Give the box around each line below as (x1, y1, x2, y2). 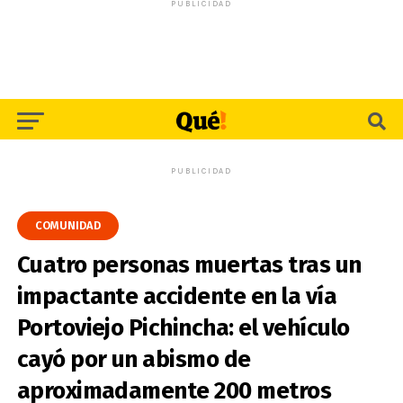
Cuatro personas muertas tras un (16, 251, 362, 279)
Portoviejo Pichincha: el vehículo (16, 314, 350, 342)
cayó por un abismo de (16, 345, 251, 373)
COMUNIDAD (34, 219, 101, 232)
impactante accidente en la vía (16, 282, 337, 310)
